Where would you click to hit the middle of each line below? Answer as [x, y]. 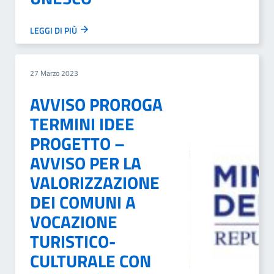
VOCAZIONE [74, 222]
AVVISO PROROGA [96, 104]
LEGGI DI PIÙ [54, 30]
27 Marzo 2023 [54, 73]
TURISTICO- [73, 241]
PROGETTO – [77, 143]
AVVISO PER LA [86, 163]
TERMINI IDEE [82, 124]
